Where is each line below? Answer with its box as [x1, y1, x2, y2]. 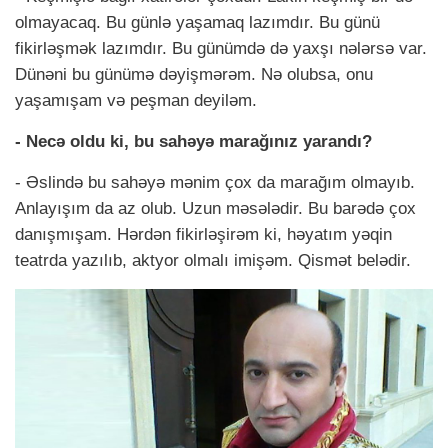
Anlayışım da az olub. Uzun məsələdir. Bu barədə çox [15, 199, 416, 219]
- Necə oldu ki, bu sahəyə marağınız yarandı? [15, 132, 372, 152]
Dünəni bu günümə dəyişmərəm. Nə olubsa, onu [15, 65, 373, 85]
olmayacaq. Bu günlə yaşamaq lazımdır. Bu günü [15, 13, 380, 33]
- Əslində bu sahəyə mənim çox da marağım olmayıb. [15, 173, 415, 193]
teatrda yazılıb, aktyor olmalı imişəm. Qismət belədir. [15, 251, 411, 271]
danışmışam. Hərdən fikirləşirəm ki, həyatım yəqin [15, 225, 392, 245]
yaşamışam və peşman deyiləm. [15, 91, 257, 111]
